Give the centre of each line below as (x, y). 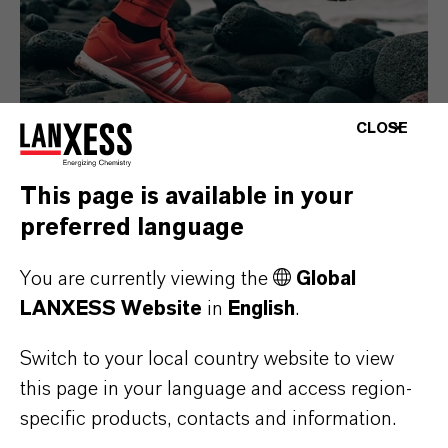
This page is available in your (186, 196)
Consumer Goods (95, 212)
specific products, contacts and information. (208, 418)
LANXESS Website (111, 308)
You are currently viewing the (146, 278)
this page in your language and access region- (216, 388)
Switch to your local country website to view (207, 358)
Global (326, 278)
